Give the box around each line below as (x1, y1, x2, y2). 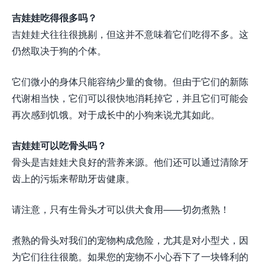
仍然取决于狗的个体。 (12, 44, 106, 58)
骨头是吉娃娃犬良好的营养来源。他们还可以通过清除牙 (12, 155, 248, 169)
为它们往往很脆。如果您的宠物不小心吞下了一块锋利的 (12, 250, 248, 264)
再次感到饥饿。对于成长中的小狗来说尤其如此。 (12, 108, 220, 122)
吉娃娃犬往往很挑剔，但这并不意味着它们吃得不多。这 (12, 27, 248, 41)
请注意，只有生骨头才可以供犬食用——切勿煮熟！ (12, 202, 230, 216)
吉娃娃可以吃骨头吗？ (12, 138, 106, 153)
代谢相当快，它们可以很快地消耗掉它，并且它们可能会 (12, 91, 248, 105)
